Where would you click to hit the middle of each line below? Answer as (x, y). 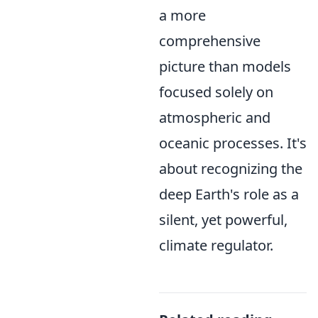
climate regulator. (216, 245)
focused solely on (216, 92)
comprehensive (210, 41)
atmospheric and (215, 117)
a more (182, 15)
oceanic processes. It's (233, 143)
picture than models (225, 66)
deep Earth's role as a (229, 194)
